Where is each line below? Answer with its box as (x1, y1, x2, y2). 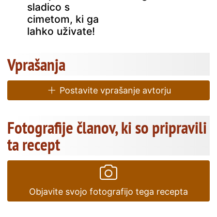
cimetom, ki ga (27, 13, 99, 25)
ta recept (7, 133, 60, 155)
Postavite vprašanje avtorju (57, 85, 171, 95)
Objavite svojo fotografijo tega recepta (29, 186, 188, 197)
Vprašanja (7, 53, 65, 76)
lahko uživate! (27, 25, 95, 37)
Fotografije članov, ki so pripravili (7, 116, 207, 139)
